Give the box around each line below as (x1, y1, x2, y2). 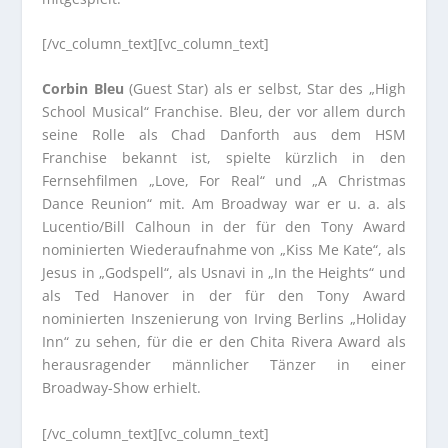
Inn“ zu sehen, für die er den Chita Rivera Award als (42, 332, 406, 352)
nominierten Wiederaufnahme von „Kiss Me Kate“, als (42, 240, 406, 260)
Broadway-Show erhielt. (42, 378, 202, 398)
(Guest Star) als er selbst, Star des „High (123, 79, 406, 99)
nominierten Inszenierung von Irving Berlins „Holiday (42, 309, 406, 329)
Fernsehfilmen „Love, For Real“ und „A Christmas (42, 171, 406, 191)
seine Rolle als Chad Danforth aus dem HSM (42, 125, 406, 145)
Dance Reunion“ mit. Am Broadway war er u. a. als (42, 194, 406, 214)
